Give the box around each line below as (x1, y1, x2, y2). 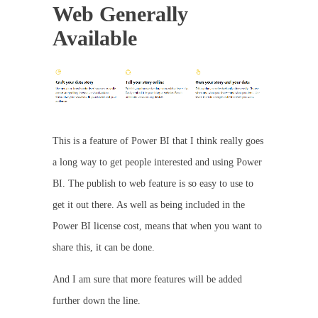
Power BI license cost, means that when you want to (53, 220, 262, 231)
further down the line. (53, 295, 141, 306)
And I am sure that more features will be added (53, 273, 242, 285)
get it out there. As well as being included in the (53, 199, 245, 210)
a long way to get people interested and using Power (53, 156, 262, 168)
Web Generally (53, 2, 188, 26)
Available (53, 26, 137, 50)
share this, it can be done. (53, 241, 155, 253)
